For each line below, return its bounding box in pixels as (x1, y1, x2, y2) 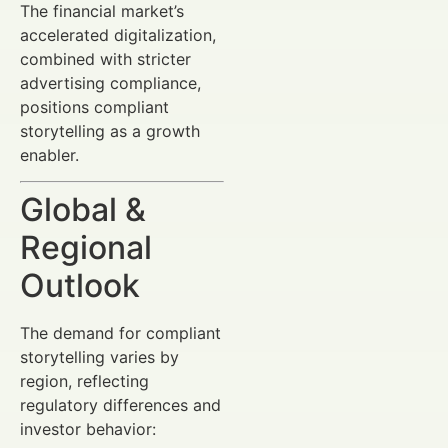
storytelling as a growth (20, 120, 200, 141)
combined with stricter (20, 48, 191, 69)
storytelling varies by (20, 347, 179, 368)
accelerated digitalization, (20, 24, 216, 45)
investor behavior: (20, 419, 156, 440)
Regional (20, 228, 152, 268)
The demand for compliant (20, 323, 221, 344)
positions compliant (20, 96, 169, 117)
